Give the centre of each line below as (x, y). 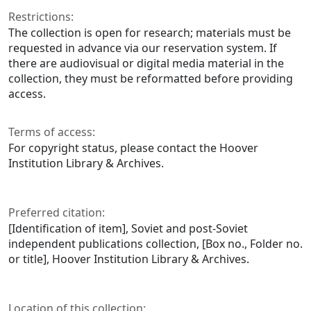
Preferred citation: (57, 213)
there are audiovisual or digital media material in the (146, 64)
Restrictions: (41, 17)
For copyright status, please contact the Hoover (133, 148)
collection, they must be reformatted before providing (151, 79)
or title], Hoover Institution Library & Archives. (129, 259)
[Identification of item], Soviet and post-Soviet (128, 229)
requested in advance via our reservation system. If (143, 48)
